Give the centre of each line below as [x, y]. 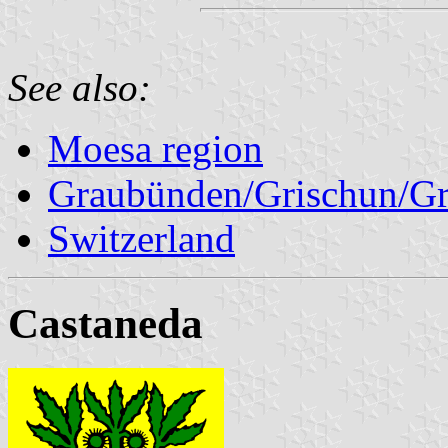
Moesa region [155, 148]
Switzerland [141, 238]
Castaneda [105, 323]
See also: [79, 87]
